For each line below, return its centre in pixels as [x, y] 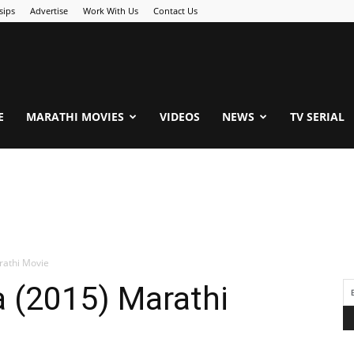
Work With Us [111, 11]
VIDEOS [180, 117]
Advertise [49, 11]
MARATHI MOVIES [75, 117]
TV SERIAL [317, 117]
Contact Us [175, 11]
